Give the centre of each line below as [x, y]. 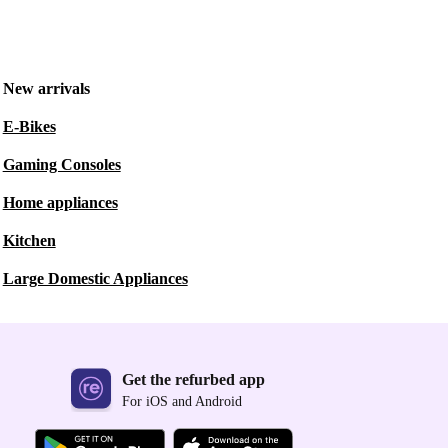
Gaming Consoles [61, 164]
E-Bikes [29, 126]
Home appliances [60, 202]
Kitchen [29, 240]
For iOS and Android [182, 402]
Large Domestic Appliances [95, 278]
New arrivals [46, 88]
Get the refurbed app [193, 380]
